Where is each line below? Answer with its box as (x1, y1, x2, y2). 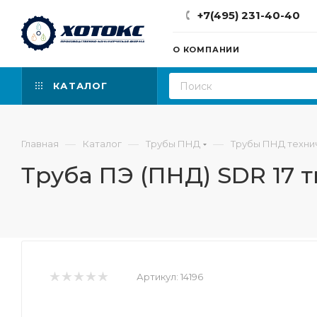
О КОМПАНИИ (173, 45, 240, 54)
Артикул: (137, 271, 178, 282)
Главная (21, 138, 59, 149)
